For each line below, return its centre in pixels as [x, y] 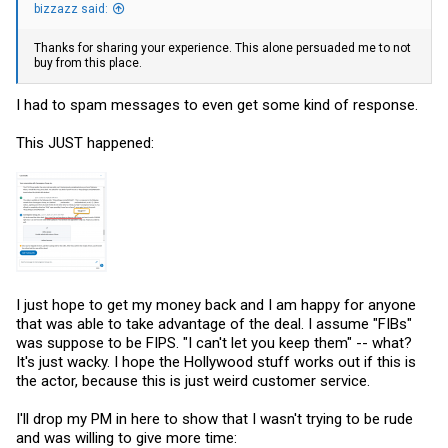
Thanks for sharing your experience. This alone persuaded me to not [222, 48]
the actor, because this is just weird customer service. [193, 380]
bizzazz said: [71, 9]
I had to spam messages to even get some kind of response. [217, 104]
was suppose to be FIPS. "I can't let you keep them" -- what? [214, 342]
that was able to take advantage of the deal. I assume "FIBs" [214, 323]
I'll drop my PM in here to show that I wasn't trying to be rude [214, 418]
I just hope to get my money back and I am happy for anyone [216, 304]
